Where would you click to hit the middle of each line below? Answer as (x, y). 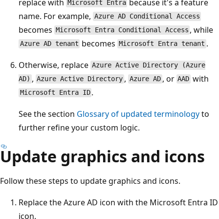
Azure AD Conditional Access (147, 16)
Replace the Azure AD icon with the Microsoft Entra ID (118, 202)
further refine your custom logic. (79, 127)
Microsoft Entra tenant (162, 44)
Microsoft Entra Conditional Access (122, 30)
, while (202, 30)
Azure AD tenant (49, 44)
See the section (48, 114)
